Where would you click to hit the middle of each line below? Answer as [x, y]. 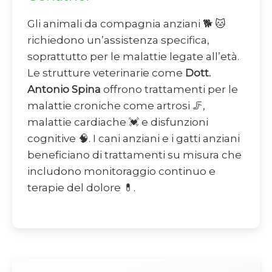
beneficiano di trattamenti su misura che [134, 155]
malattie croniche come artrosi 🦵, [116, 106]
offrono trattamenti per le [169, 90]
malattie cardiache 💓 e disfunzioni [118, 122]
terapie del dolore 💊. [81, 188]
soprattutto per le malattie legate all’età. [133, 57]
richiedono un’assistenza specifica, [118, 40]
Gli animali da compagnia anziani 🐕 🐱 [127, 24]
